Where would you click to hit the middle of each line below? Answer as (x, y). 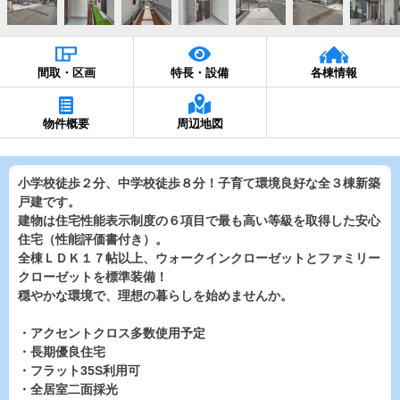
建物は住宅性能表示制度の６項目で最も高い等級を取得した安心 (199, 221)
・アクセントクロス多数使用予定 (112, 333)
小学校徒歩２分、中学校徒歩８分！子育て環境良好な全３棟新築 (199, 183)
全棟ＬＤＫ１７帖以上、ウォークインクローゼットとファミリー (199, 258)
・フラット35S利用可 (79, 371)
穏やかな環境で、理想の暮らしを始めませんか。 (155, 296)
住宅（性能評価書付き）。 (93, 239)
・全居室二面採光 (68, 389)
